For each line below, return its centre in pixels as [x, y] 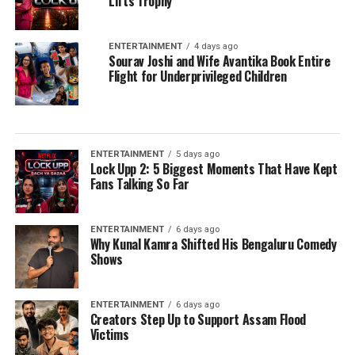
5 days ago [197, 154]
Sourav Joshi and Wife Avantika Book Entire [219, 61]
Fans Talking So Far [139, 184]
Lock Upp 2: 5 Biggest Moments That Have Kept [214, 169]
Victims [109, 334]
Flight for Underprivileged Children [197, 76]
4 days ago [216, 46]
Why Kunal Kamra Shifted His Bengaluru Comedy [213, 244]
